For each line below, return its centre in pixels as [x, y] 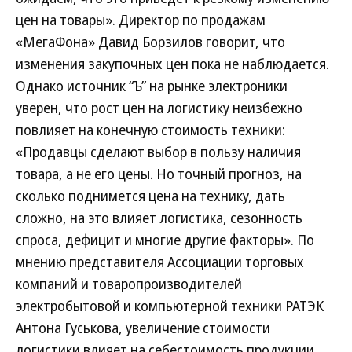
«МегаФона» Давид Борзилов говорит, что [150, 42]
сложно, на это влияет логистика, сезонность [159, 218]
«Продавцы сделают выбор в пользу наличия [158, 152]
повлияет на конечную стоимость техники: [150, 130]
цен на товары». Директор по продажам [141, 20]
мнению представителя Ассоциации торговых [160, 262]
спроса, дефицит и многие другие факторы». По [165, 240]
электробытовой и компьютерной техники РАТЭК [170, 306]
